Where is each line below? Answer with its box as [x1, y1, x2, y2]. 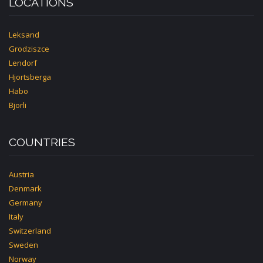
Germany [9, 197, 42, 208]
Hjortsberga [9, 72, 51, 82]
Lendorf [9, 58, 37, 68]
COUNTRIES [9, 136, 75, 149]
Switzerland [9, 225, 51, 236]
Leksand [9, 29, 39, 40]
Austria [9, 169, 34, 180]
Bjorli [9, 100, 26, 110]
